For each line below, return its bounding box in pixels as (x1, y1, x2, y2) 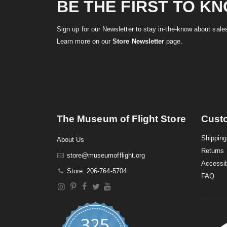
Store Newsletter (112, 37, 165, 45)
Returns (201, 146, 224, 155)
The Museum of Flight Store (57, 113, 186, 124)
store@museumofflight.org (66, 151, 145, 159)
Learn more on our (57, 37, 113, 45)
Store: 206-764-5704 (66, 167, 127, 175)
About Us (57, 135, 85, 143)
